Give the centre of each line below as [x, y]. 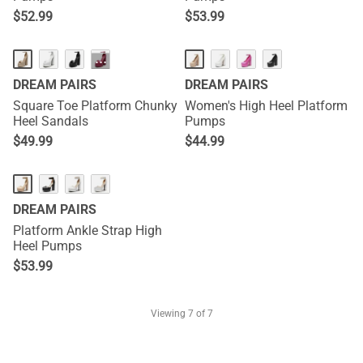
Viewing [169, 314]
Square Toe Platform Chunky [95, 106]
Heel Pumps [47, 246]
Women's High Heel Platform [266, 106]
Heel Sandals [51, 121]
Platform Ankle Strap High [88, 231]
